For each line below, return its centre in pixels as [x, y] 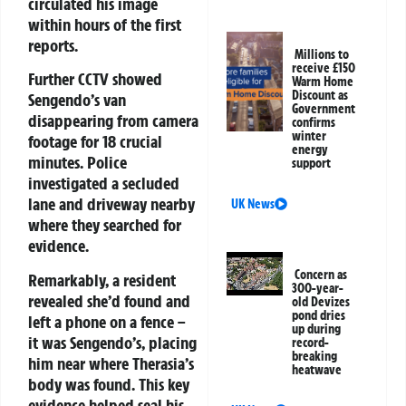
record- [311, 343]
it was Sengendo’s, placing [112, 342]
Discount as [320, 96]
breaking [315, 357]
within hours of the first [105, 24]
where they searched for [105, 225]
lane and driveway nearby [111, 204]
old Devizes [321, 302]
